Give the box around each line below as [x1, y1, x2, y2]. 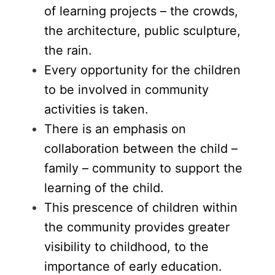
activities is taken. [44, 101, 149, 117]
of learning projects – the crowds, [44, 3, 238, 18]
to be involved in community [44, 82, 209, 97]
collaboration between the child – [44, 141, 238, 156]
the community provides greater [44, 219, 230, 234]
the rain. [44, 42, 92, 58]
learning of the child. [44, 180, 164, 195]
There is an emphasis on [44, 121, 186, 136]
